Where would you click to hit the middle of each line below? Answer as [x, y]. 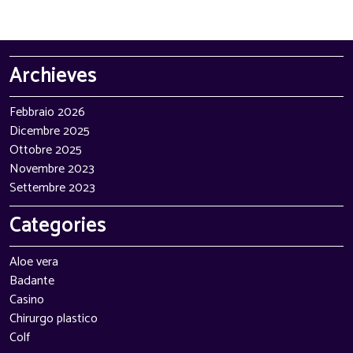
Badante [32, 281]
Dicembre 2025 [50, 131]
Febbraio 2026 [47, 112]
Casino [27, 300]
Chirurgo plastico [54, 319]
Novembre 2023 [52, 169]
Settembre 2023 [52, 188]
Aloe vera [34, 262]
